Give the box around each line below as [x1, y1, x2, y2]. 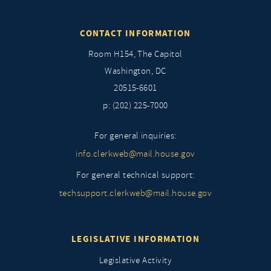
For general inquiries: [94, 130, 177, 142]
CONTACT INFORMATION [80, 27, 191, 39]
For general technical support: [76, 169, 195, 181]
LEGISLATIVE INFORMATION [71, 233, 200, 245]
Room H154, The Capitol [88, 48, 183, 60]
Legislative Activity [99, 255, 172, 266]
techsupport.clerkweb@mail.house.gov [59, 188, 212, 199]
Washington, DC [105, 65, 166, 77]
